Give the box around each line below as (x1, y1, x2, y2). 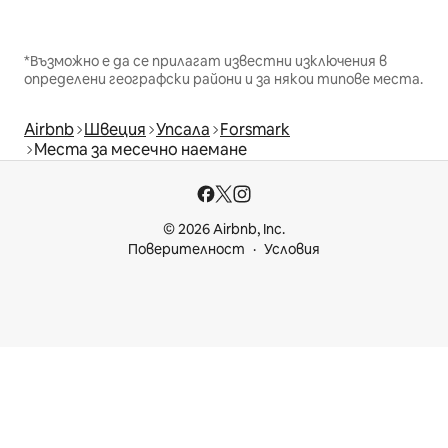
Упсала (156, 118, 210, 140)
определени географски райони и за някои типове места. (24, 69, 423, 88)
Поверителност (128, 240, 245, 258)
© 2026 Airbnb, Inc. (163, 220, 285, 238)
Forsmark (220, 118, 290, 140)
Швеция (84, 118, 146, 140)
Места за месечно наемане (34, 138, 247, 160)
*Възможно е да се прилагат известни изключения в (24, 51, 387, 70)
